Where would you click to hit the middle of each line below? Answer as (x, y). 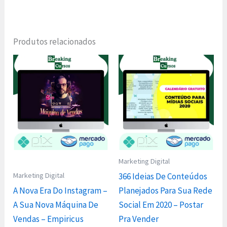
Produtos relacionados (55, 41)
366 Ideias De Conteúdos (163, 177)
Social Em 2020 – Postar (161, 205)
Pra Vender (139, 219)
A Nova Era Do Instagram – (61, 191)
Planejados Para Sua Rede (165, 191)
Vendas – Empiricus (49, 219)
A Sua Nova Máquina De (56, 205)
